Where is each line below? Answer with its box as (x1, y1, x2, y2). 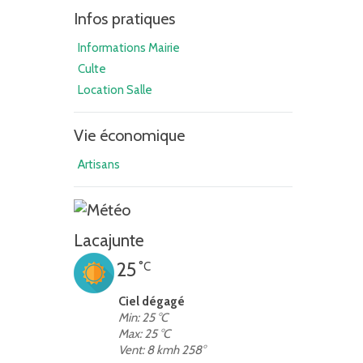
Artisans (78, 157, 120, 172)
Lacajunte (74, 230, 144, 250)
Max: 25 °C (118, 327, 170, 341)
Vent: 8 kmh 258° (118, 343, 205, 357)
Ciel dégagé (118, 294, 185, 309)
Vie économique (74, 126, 185, 145)
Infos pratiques (74, 9, 175, 28)
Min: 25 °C (118, 310, 168, 325)
